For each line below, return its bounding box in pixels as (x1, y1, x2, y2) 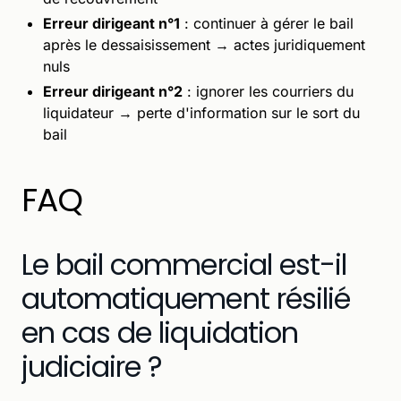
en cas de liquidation (21, 311, 298, 353)
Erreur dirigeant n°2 (43, 81, 183, 100)
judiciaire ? (21, 346, 163, 387)
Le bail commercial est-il (21, 243, 347, 285)
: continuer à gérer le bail (180, 13, 354, 32)
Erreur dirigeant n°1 (43, 13, 180, 32)
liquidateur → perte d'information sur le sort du (43, 103, 360, 122)
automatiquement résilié (21, 277, 350, 319)
